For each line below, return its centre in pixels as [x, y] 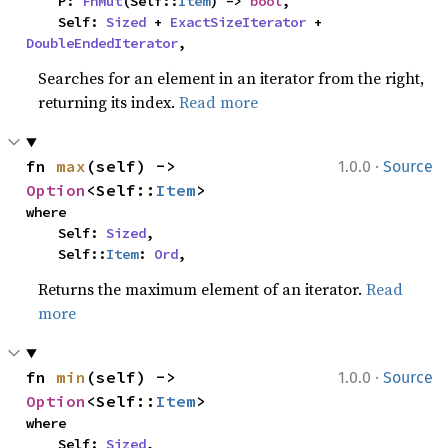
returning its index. [109, 102]
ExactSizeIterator [238, 22]
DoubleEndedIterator [102, 43]
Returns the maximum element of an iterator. [202, 289]
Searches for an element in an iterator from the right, [231, 78]
